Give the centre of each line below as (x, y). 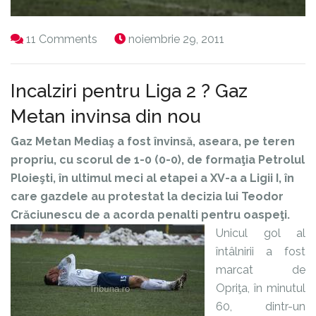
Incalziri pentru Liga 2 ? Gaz (129, 91)
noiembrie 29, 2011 (176, 39)
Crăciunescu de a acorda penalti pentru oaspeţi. (150, 214)
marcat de (261, 269)
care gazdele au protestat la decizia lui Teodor (147, 196)
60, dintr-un (261, 306)
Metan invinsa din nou (106, 116)
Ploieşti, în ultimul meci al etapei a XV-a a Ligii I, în (152, 178)
